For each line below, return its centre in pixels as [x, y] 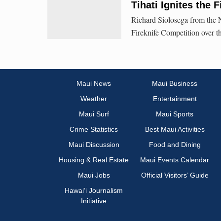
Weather [94, 99]
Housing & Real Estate [94, 160]
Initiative [94, 201]
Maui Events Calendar [175, 160]
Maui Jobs [94, 175]
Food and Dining [175, 145]
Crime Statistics [94, 129]
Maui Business [175, 84]
